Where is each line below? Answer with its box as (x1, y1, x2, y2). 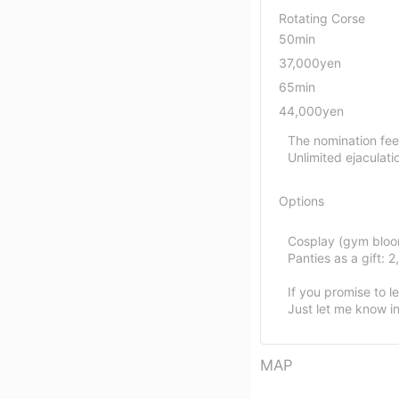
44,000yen (279, 102, 344, 118)
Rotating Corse (279, 10, 365, 26)
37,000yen (279, 54, 341, 70)
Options (279, 192, 324, 208)
